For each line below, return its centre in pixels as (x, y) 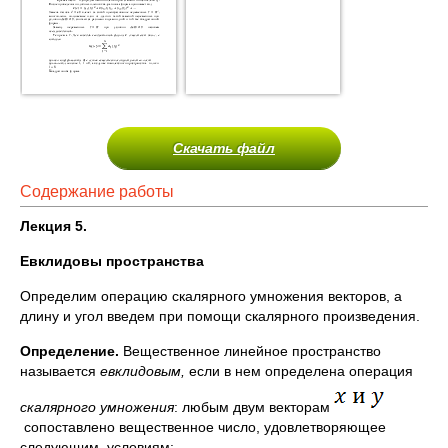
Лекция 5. (53, 226)
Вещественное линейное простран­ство (250, 351)
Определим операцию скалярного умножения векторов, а (211, 296)
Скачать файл (224, 148)
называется (60, 371)
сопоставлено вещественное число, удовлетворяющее (203, 427)
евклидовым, (144, 371)
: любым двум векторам (254, 407)
